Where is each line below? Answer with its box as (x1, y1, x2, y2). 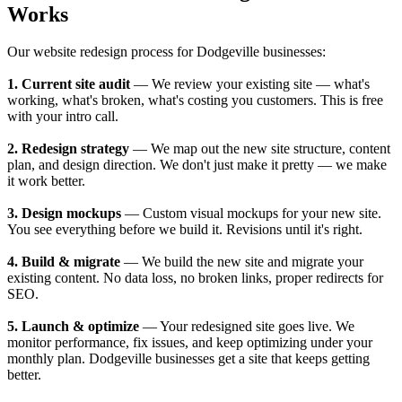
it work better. (7, 173, 85, 189)
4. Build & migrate (7, 254, 120, 270)
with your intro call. (7, 109, 118, 125)
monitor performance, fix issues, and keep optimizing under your (7, 335, 372, 351)
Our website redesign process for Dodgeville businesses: (7, 44, 326, 60)
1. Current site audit (7, 76, 130, 92)
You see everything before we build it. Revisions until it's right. (7, 222, 363, 238)
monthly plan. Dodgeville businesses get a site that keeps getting (7, 351, 370, 367)
